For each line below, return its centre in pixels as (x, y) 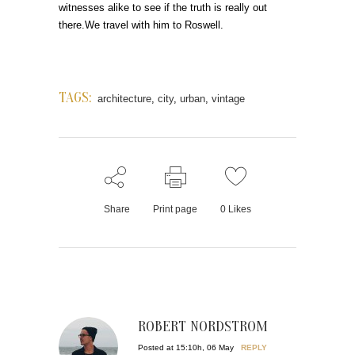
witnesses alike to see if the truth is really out (163, 8)
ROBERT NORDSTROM (203, 327)
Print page (175, 210)
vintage (228, 99)
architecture (124, 99)
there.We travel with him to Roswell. (141, 25)
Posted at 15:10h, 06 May (186, 348)
